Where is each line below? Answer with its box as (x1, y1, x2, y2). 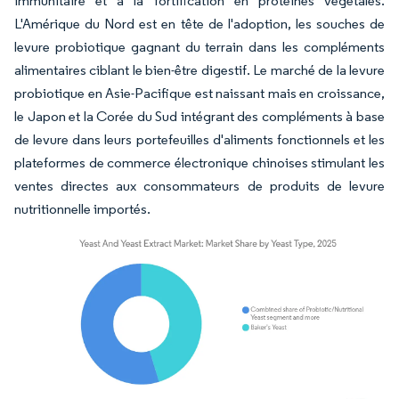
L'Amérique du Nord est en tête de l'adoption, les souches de (14, 15, 385, 32)
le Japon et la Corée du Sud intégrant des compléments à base (14, 108, 385, 125)
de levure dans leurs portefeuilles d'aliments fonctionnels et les (14, 131, 385, 148)
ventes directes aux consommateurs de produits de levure (14, 177, 385, 194)
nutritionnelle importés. (14, 200, 153, 217)
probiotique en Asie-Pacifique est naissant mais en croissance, (14, 85, 385, 102)
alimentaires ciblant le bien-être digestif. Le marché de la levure (14, 61, 385, 78)
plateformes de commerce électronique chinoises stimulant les (14, 154, 385, 171)
